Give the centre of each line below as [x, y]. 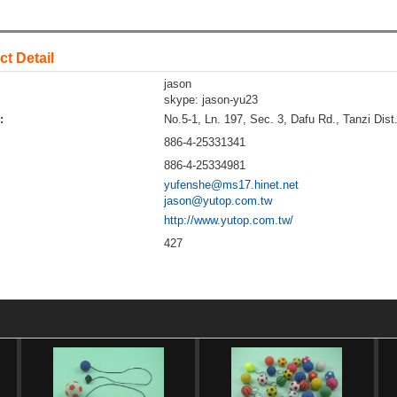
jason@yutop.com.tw [218, 200]
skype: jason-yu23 [210, 99]
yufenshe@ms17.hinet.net [231, 184]
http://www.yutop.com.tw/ [228, 220]
